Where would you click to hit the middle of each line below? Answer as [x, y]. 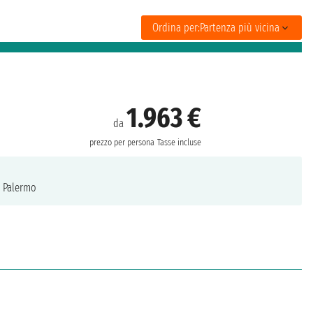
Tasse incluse [179, 143]
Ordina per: [176, 28]
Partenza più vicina [240, 28]
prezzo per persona [122, 143]
